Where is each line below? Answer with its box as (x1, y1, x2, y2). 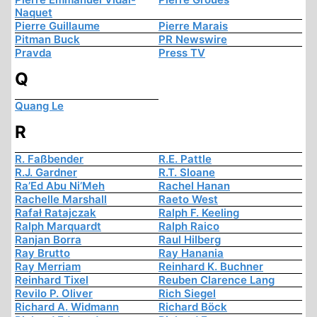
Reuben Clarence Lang (158, 273, 275, 287)
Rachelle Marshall (15, 192, 107, 207)
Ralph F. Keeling (158, 206, 239, 220)
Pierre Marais (158, 19, 228, 33)
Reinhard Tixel (15, 273, 88, 287)
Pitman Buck (15, 33, 80, 47)
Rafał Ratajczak (15, 206, 96, 220)
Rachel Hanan (158, 179, 230, 193)
